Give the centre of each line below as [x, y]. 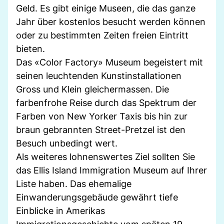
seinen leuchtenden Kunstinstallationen [99, 75]
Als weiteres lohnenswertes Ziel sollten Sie [105, 156]
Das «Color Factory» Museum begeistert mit [109, 62]
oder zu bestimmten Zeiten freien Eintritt [102, 35]
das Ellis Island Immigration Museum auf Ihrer [111, 170]
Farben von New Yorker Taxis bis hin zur [102, 116]
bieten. [30, 48]
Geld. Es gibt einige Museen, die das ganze [106, 8]
